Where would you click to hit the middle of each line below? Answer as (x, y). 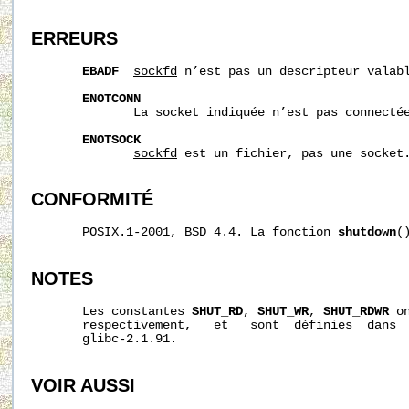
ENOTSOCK (111, 140)
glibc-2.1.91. (104, 339)
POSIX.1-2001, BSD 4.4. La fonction (184, 233)
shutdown (367, 233)
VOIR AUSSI (83, 385)
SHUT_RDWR (356, 311)
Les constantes (111, 311)
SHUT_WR (283, 311)
